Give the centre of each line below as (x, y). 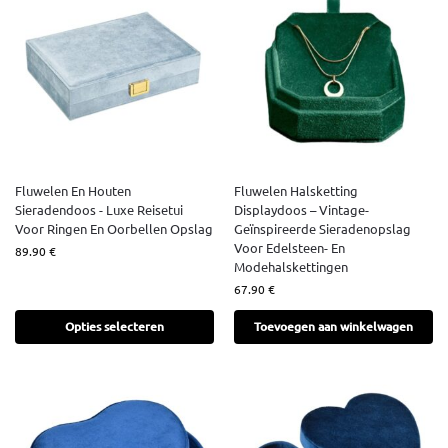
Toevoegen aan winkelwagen (333, 327)
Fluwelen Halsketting (296, 191)
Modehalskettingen (291, 267)
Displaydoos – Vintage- (301, 210)
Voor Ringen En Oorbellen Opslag (114, 229)
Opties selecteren (114, 327)
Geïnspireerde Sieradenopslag (322, 229)
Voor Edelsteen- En (289, 248)
